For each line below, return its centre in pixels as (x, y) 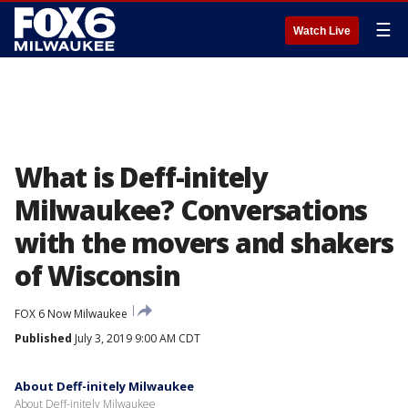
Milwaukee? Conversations (191, 210)
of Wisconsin (97, 275)
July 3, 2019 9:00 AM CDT (136, 338)
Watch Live (322, 31)
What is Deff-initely (141, 177)
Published (43, 338)
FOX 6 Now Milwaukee (71, 314)
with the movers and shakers (204, 243)
